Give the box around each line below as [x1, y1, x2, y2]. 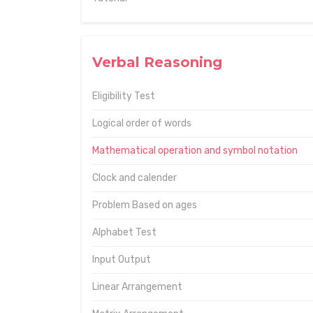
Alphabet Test [92, 226, 156, 238]
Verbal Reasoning [92, 54, 222, 71]
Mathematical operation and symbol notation [92, 145, 298, 156]
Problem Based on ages [92, 199, 197, 211]
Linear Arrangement [92, 281, 182, 293]
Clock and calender [92, 172, 177, 184]
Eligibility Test [92, 90, 155, 102]
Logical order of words [92, 117, 191, 129]
